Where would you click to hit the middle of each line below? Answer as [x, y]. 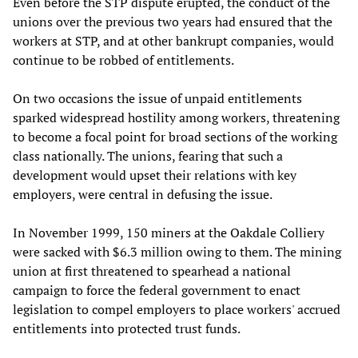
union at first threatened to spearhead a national [152, 270]
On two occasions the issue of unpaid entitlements [157, 98]
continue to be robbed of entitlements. [123, 60]
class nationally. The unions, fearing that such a [148, 155]
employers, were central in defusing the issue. [143, 194]
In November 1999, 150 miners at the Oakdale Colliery [169, 232]
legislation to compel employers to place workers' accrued [177, 309]
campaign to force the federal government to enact [157, 290]
